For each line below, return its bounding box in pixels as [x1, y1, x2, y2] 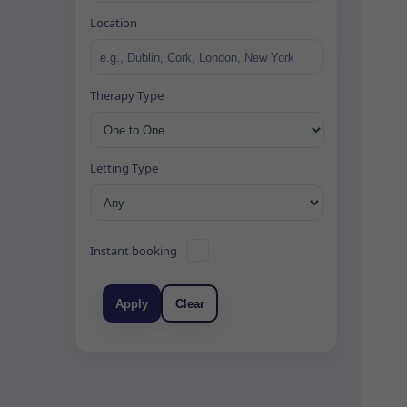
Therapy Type [90, 87, 164, 104]
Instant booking [90, 243, 177, 259]
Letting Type [90, 160, 158, 176]
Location [90, 15, 137, 31]
